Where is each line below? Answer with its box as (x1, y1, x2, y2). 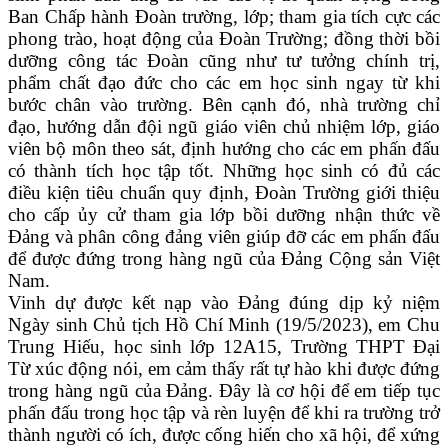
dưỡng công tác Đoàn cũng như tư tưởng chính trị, (8, 50, 440, 72)
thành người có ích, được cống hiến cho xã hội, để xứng (8, 424, 440, 446)
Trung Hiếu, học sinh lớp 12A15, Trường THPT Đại (8, 336, 440, 358)
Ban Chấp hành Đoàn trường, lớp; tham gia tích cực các (8, 6, 440, 28)
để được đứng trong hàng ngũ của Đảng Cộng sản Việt (8, 248, 440, 270)
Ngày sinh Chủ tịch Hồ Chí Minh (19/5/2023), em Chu (8, 314, 440, 336)
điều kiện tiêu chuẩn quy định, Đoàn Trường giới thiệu (8, 182, 440, 204)
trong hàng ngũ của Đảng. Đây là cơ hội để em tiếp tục (8, 380, 440, 402)
